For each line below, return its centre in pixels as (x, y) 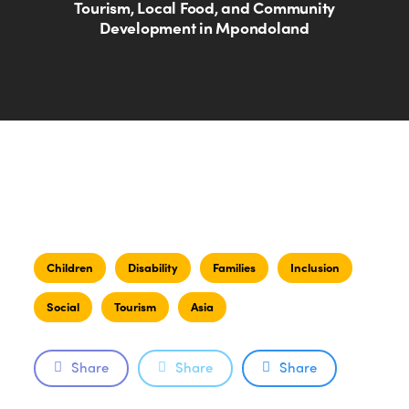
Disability (152, 267)
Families (234, 267)
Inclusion (315, 267)
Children (69, 267)
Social (63, 306)
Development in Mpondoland (204, 27)
